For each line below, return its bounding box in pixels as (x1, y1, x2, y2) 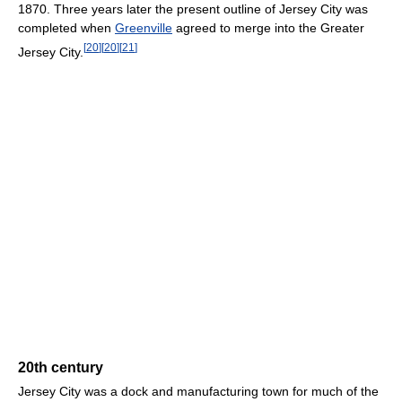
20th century (18, 359, 103, 375)
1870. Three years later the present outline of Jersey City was (18, 2, 368, 17)
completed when (18, 21, 115, 36)
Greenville (115, 21, 172, 36)
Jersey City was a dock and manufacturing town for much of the (18, 383, 379, 398)
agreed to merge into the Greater (172, 21, 364, 36)
